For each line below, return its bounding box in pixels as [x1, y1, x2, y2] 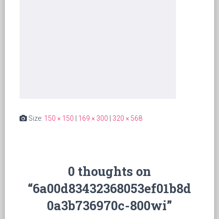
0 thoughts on [68, 163, 151, 179]
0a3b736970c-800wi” [47, 197, 172, 214]
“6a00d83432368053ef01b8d [28, 180, 191, 197]
